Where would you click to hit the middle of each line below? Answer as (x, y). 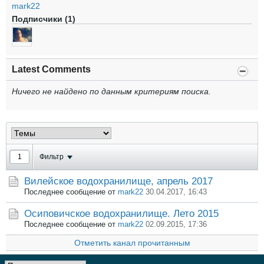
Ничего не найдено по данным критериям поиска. (111, 92)
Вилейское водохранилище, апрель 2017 (118, 181)
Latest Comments (51, 70)
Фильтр (52, 157)
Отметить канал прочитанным (132, 243)
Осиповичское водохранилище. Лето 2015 (121, 214)
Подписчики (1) (44, 19)
